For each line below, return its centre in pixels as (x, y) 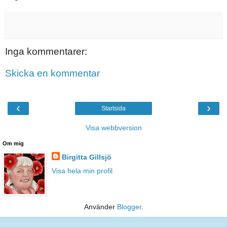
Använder (100, 206)
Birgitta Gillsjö (86, 157)
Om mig (13, 143)
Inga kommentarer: (46, 51)
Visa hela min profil (82, 171)
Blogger (129, 206)
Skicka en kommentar (52, 73)
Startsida (113, 108)
